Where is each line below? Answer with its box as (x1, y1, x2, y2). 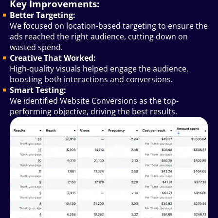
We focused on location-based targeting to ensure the (10, 20, 208, 32)
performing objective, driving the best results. (10, 106, 177, 117)
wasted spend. (10, 42, 63, 53)
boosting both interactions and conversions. (10, 74, 173, 85)
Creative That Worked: (10, 53, 96, 64)
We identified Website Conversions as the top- (10, 95, 179, 107)
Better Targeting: (10, 10, 75, 21)
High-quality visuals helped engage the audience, (10, 63, 188, 74)
